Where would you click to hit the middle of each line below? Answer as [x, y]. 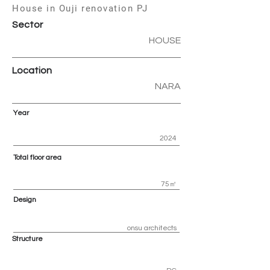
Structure [27, 239]
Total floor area [37, 158]
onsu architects [152, 228]
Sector [27, 25]
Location [32, 71]
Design [25, 200]
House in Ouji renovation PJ [80, 8]
